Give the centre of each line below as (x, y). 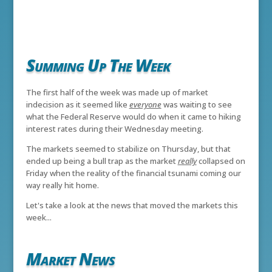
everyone (145, 105)
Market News (70, 259)
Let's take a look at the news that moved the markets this (132, 206)
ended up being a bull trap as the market (102, 161)
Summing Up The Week (98, 65)
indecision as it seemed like (77, 105)
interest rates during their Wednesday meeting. (114, 129)
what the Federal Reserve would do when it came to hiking (133, 117)
